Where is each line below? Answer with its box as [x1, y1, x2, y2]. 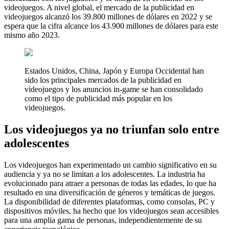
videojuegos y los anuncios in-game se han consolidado [25, 84, 203, 94]
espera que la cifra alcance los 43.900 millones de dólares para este [4, 21, 218, 30]
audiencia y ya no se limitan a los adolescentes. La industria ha [4, 169, 205, 178]
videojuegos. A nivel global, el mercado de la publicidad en [4, 3, 194, 12]
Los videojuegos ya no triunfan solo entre [4, 122, 219, 136]
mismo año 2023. [4, 30, 60, 39]
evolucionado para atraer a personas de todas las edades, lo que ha [4, 178, 216, 188]
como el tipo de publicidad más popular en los [25, 94, 172, 103]
